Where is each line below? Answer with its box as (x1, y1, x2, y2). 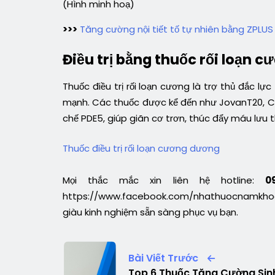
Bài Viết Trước (128, 251, 198, 266)
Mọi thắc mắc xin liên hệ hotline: (63, 173, 265, 187)
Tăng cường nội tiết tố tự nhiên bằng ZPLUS (80, 23, 273, 36)
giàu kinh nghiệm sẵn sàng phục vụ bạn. (63, 205, 238, 219)
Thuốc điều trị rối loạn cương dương (63, 141, 220, 155)
